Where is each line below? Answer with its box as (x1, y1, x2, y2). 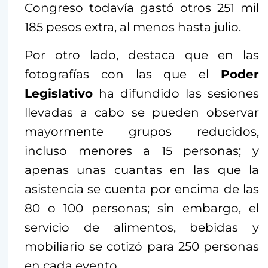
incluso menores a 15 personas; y (25, 143, 259, 158)
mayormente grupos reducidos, (25, 124, 259, 139)
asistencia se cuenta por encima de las (25, 181, 259, 196)
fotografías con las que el (25, 66, 221, 81)
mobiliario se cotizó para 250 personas (25, 239, 259, 254)
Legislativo (25, 86, 93, 100)
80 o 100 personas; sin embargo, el (25, 200, 259, 215)
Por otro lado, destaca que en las (25, 47, 259, 62)
